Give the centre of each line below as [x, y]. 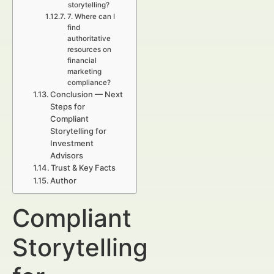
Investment [72, 143]
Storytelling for [79, 131]
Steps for [68, 106]
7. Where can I [91, 17]
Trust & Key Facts [83, 168]
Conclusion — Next [87, 94]
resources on [89, 50]
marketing [84, 72]
